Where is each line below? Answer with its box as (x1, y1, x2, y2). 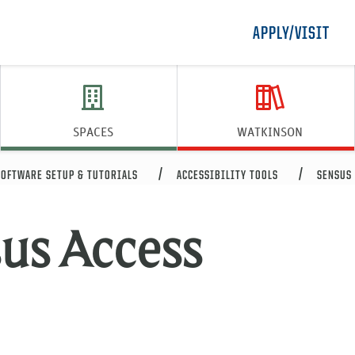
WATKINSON (237, 124, 303, 139)
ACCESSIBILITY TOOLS (176, 169, 278, 182)
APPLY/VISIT (253, 25, 330, 44)
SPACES (72, 124, 113, 139)
